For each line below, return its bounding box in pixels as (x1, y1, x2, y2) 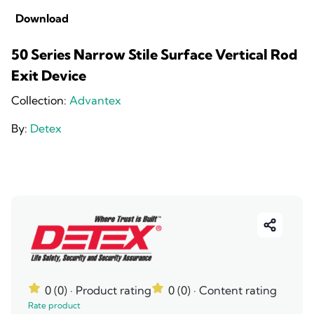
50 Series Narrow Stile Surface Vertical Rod (11, 46, 297, 63)
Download (15, 11, 69, 25)
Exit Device (11, 67, 86, 84)
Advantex (69, 93, 121, 107)
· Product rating (70, 283, 151, 297)
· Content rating (193, 283, 277, 297)
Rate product (28, 300, 81, 310)
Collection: (11, 93, 69, 107)
